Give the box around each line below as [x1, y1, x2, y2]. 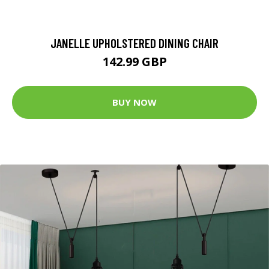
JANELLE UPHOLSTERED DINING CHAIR [50, 35, 219, 50]
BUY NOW [112, 96, 157, 109]
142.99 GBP [102, 53, 167, 70]
